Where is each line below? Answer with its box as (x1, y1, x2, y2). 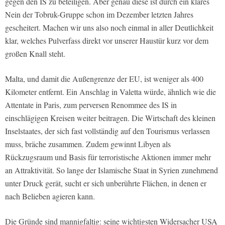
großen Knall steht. (5, 48, 65, 59)
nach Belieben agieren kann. (5, 191, 95, 202)
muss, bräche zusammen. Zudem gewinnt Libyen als (5, 139, 171, 150)
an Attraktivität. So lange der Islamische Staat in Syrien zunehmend (5, 165, 218, 176)
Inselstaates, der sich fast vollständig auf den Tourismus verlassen (5, 126, 210, 137)
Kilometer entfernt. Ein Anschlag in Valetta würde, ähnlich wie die (5, 86, 216, 97)
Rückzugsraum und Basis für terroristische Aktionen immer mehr (5, 152, 211, 163)
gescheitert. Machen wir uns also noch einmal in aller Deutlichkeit (5, 22, 213, 33)
